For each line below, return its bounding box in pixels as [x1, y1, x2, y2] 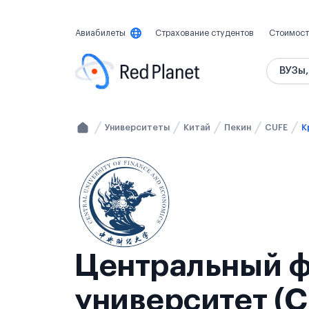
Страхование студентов [155, 29, 254, 37]
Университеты [105, 123, 170, 132]
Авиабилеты [75, 29, 126, 37]
